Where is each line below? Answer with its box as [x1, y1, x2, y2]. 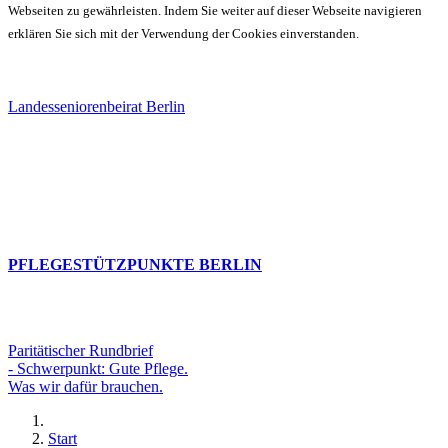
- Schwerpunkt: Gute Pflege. [8, 360, 188, 378]
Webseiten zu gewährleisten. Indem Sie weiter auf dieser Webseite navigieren [8, 3, 422, 19]
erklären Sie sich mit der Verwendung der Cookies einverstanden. [8, 25, 359, 41]
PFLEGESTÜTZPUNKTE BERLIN [8, 256, 262, 274]
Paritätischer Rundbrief [8, 342, 153, 360]
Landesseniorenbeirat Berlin [8, 98, 185, 116]
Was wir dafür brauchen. [8, 378, 163, 396]
